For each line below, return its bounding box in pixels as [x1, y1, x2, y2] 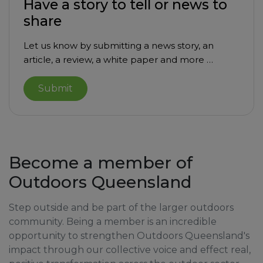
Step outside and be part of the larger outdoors [9, 202, 234, 214]
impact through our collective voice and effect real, [9, 244, 251, 256]
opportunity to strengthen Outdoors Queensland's [9, 230, 249, 242]
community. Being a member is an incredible [9, 216, 217, 228]
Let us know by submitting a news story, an [23, 40, 214, 52]
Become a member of [9, 153, 193, 173]
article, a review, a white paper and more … [23, 54, 213, 66]
